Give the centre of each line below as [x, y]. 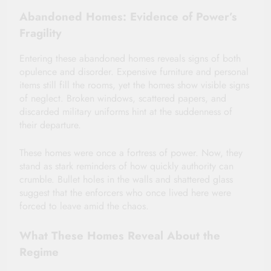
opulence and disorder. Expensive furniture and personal [134, 72]
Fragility [41, 33]
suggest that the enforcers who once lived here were [125, 193]
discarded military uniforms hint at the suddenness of [126, 112]
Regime [39, 252]
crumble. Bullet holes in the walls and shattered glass [126, 180]
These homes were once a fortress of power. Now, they [131, 153]
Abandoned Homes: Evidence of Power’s [128, 16]
